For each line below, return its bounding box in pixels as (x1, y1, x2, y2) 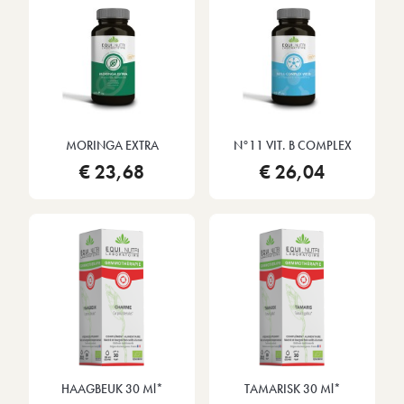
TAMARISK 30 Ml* (243, 381, 341, 398)
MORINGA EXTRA (65, 136, 159, 153)
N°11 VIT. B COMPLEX (233, 136, 352, 153)
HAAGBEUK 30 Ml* (60, 381, 163, 398)
